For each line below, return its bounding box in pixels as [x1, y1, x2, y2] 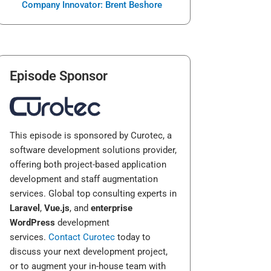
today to [115, 232, 151, 243]
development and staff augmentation [10, 174, 158, 185]
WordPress [10, 217, 55, 229]
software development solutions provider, [10, 145, 177, 156]
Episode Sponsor [10, 68, 108, 83]
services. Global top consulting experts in [10, 188, 177, 200]
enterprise [91, 203, 132, 214]
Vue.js [44, 203, 70, 214]
